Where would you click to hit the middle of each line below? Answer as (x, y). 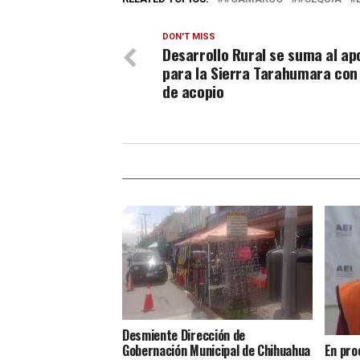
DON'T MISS (189, 37)
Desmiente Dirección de (184, 335)
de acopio (193, 91)
